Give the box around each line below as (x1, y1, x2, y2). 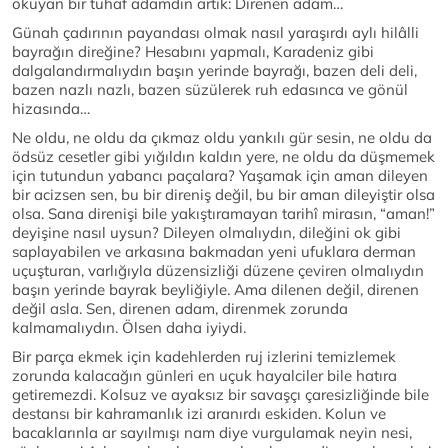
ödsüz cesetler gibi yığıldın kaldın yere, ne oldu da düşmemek (12, 147, 435, 167)
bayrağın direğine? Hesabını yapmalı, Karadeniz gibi (12, 42, 374, 62)
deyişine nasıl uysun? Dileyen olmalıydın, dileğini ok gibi (12, 223, 401, 243)
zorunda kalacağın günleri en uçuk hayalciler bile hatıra (12, 366, 397, 386)
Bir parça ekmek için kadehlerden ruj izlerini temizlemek (12, 347, 396, 367)
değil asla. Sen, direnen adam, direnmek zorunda (12, 299, 348, 319)
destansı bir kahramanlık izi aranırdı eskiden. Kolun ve (12, 404, 386, 424)
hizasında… (12, 99, 90, 119)
